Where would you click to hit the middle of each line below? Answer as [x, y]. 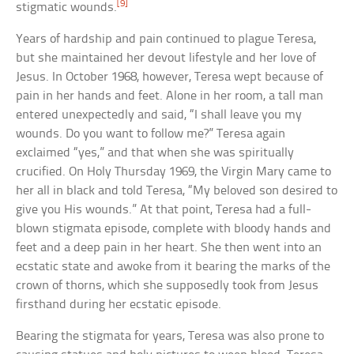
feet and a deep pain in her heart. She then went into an [169, 247]
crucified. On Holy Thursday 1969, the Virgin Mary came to [174, 171]
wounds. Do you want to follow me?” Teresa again [151, 134]
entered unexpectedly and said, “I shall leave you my [159, 115]
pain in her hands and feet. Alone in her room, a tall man [170, 96]
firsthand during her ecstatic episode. [119, 304]
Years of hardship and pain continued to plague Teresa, [166, 39]
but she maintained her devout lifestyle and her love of [166, 58]
